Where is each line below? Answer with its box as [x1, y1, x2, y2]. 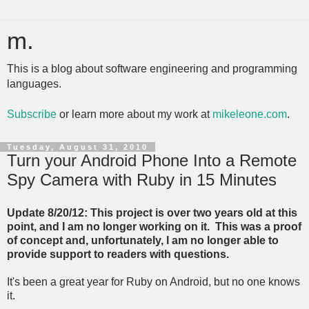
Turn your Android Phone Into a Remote [7, 151, 297, 170]
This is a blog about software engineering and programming [7, 63, 297, 74]
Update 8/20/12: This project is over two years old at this [7, 206, 297, 219]
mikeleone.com [212, 108, 287, 120]
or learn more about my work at [57, 108, 212, 120]
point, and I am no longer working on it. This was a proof [7, 220, 301, 232]
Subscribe [7, 108, 57, 120]
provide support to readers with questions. [7, 248, 229, 260]
